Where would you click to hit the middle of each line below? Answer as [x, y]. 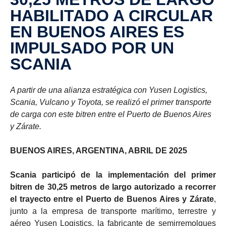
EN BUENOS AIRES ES [97, 32]
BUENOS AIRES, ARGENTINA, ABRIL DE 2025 [99, 150]
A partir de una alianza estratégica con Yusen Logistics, [109, 90]
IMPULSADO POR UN [92, 48]
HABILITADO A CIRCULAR [111, 15]
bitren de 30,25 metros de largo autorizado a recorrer [113, 187]
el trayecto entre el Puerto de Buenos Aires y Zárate [112, 199]
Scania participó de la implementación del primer [113, 175]
